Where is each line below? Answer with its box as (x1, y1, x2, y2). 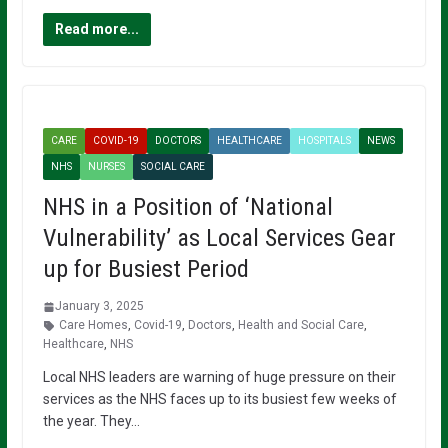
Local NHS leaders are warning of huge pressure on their (42, 369, 396, 385)
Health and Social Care (237, 318, 364, 332)
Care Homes (58, 318, 128, 332)
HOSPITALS (297, 135, 351, 146)
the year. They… (42, 413, 140, 429)
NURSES (87, 161, 125, 172)
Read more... (54, 21, 139, 37)
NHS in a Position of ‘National (42, 193, 333, 221)
